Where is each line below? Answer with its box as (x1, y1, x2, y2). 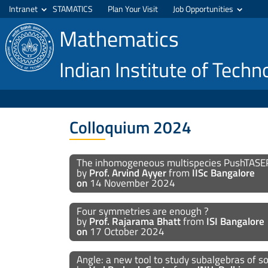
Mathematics (59, 22, 179, 55)
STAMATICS (53, 2, 93, 15)
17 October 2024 (87, 224, 165, 240)
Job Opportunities (173, 2, 233, 15)
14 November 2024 (87, 175, 175, 191)
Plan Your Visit (108, 2, 158, 15)
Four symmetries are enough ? (76, 203, 211, 220)
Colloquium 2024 (69, 114, 191, 140)
